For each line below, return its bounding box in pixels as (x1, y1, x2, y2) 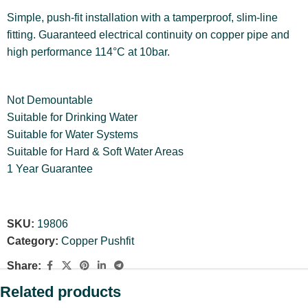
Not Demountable (7, 93, 93, 106)
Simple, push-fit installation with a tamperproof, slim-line (7, 11, 278, 23)
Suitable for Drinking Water (7, 111, 137, 123)
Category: (7, 234, 58, 247)
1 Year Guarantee (7, 162, 93, 175)
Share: (7, 259, 41, 272)
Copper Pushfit (61, 234, 134, 247)
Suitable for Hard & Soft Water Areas (7, 145, 184, 157)
